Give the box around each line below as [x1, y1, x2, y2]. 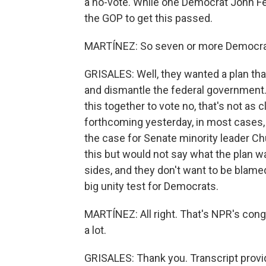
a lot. [84, 224, 106, 236]
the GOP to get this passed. [84, 12, 213, 24]
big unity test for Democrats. [84, 180, 218, 192]
